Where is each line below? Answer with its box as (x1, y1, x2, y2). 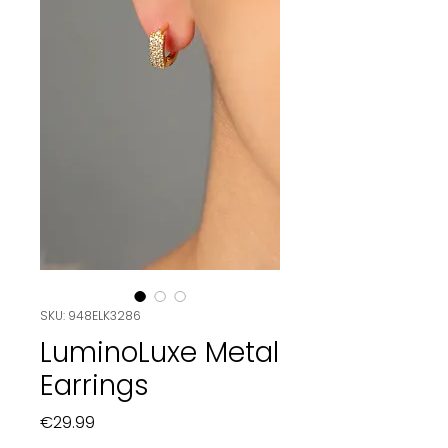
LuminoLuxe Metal (40, 332, 279, 372)
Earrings (40, 365, 149, 405)
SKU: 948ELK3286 (40, 306, 141, 324)
